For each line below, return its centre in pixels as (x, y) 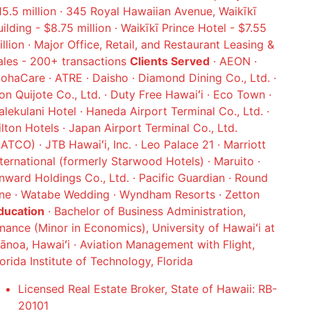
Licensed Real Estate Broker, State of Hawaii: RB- (147, 289)
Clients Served (169, 61)
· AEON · (233, 61)
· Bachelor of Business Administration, (145, 211)
